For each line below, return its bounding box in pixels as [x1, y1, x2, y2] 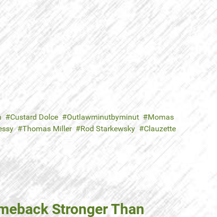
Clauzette [144, 124, 176, 134]
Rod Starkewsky [80, 124, 135, 134]
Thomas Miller [22, 124, 72, 134]
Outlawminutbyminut [67, 112, 139, 122]
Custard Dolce [10, 112, 58, 122]
